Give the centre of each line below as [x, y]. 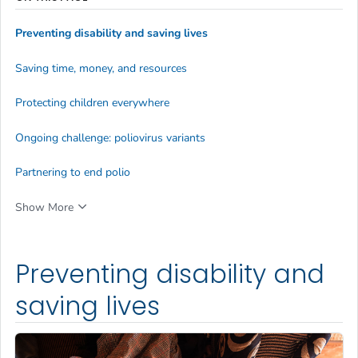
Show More [44, 207]
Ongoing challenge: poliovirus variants [110, 137]
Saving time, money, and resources [101, 68]
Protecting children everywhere [92, 103]
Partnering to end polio [73, 172]
